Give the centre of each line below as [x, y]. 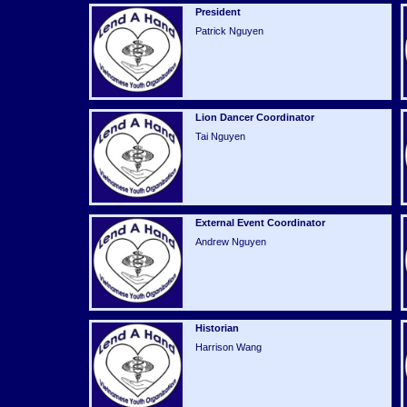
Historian [217, 328]
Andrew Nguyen [230, 242]
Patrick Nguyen [229, 31]
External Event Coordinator [260, 223]
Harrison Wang [228, 347]
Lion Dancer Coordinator [254, 117]
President [218, 12]
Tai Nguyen [220, 136]
